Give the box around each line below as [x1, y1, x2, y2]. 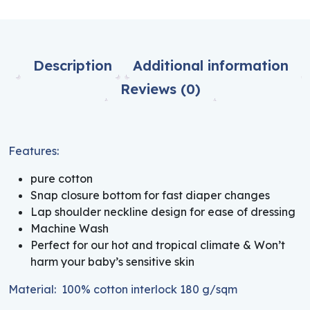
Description [33, 56, 112, 74]
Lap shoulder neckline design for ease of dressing [30, 204, 295, 219]
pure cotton [30, 171, 93, 185]
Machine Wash [30, 221, 109, 235]
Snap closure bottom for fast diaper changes [30, 188, 270, 202]
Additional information [132, 56, 289, 74]
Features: [8, 143, 59, 158]
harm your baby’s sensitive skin [30, 254, 194, 268]
